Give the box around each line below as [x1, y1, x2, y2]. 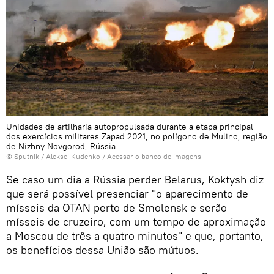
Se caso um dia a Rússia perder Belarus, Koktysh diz [6, 172, 264, 187]
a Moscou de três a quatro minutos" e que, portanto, [6, 228, 264, 243]
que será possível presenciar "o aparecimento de [6, 186, 248, 201]
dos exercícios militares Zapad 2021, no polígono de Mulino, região [6, 130, 267, 142]
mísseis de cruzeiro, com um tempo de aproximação [6, 214, 266, 229]
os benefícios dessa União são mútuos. [6, 242, 199, 257]
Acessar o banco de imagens [107, 151, 201, 161]
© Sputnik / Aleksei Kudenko [6, 151, 100, 161]
